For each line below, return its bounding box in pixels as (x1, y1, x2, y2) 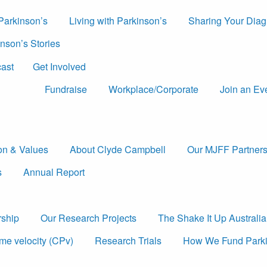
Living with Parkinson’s (69, 14, 167, 28)
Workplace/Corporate (108, 82, 198, 97)
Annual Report (23, 165, 85, 179)
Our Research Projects (41, 211, 136, 225)
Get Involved (33, 59, 86, 73)
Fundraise (45, 82, 87, 97)
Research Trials (95, 234, 162, 248)
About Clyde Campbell (70, 142, 166, 156)
